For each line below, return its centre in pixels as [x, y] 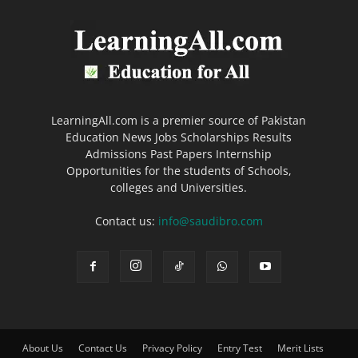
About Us [42, 348]
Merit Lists [300, 348]
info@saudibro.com [210, 221]
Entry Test [239, 348]
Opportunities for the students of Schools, [179, 170]
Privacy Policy [172, 348]
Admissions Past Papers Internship [179, 153]
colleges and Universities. [179, 187]
